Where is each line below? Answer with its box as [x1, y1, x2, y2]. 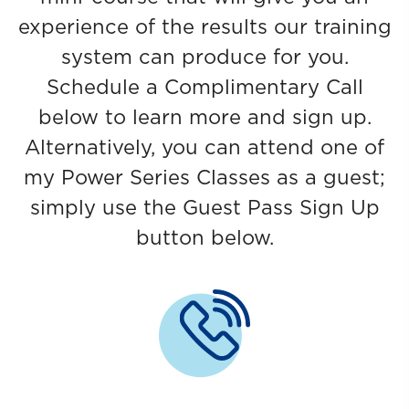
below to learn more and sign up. [37, 108, 372, 128]
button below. [135, 228, 274, 248]
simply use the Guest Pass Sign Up [29, 198, 380, 218]
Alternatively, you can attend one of [25, 138, 384, 158]
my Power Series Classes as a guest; [24, 168, 385, 188]
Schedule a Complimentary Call [46, 78, 363, 98]
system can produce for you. [60, 47, 349, 68]
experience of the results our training [17, 17, 392, 37]
